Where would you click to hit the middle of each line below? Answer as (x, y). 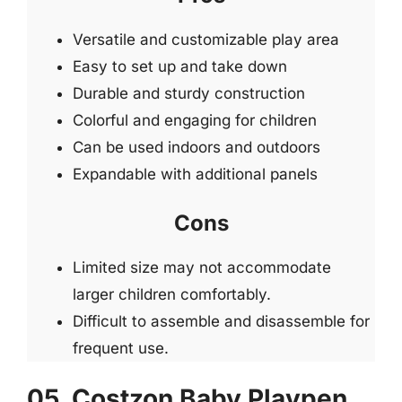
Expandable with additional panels (195, 174)
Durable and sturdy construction (189, 93)
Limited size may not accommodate (202, 267)
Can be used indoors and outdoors (197, 147)
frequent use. (121, 348)
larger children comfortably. (172, 294)
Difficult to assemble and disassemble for (221, 321)
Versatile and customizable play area (206, 39)
